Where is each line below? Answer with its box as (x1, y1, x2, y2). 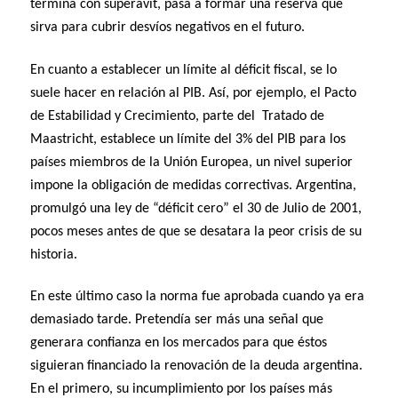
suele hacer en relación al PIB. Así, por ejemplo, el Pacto (30, 85, 357, 100)
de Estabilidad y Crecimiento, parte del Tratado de (30, 108, 325, 123)
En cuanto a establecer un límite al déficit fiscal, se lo (30, 62, 338, 77)
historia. (30, 247, 78, 262)
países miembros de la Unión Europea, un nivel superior (30, 155, 354, 170)
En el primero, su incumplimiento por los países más (30, 381, 333, 396)
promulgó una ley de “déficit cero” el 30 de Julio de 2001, (30, 201, 362, 216)
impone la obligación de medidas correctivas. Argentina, (30, 178, 357, 193)
